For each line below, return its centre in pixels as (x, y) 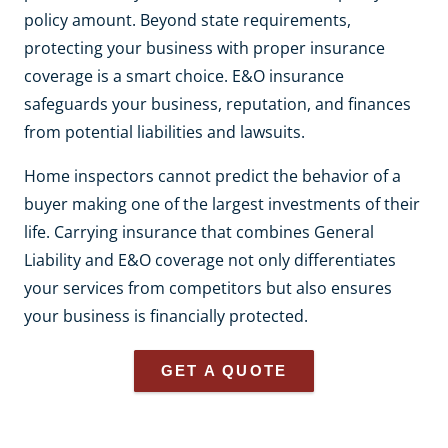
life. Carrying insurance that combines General (199, 232)
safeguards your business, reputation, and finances (217, 104)
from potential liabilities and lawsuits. (164, 132)
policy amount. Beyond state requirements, (187, 20)
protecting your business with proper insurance (204, 48)
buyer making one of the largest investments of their (222, 204)
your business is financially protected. (166, 316)
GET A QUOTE (224, 371)
